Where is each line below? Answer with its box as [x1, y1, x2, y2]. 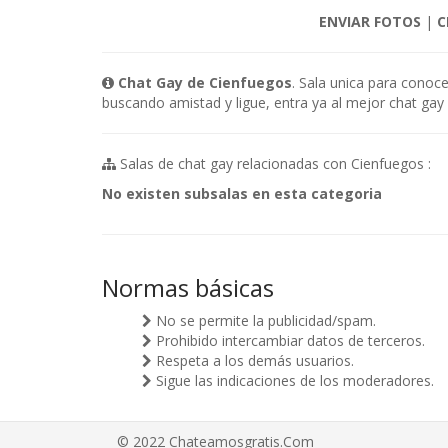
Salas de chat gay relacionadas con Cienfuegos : [116, 154, 431, 173]
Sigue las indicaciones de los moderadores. [152, 371, 434, 390]
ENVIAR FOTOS [318, 12, 421, 31]
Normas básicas [102, 271, 274, 304]
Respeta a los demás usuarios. [152, 351, 354, 370]
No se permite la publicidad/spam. [152, 311, 376, 330]
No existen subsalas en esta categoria [102, 184, 382, 203]
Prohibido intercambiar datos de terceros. [152, 331, 425, 350]
